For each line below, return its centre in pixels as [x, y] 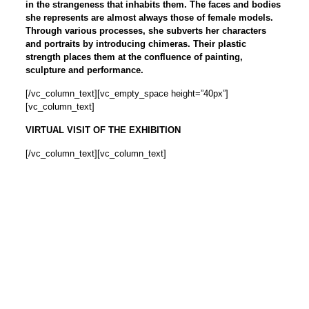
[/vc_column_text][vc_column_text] [96, 154]
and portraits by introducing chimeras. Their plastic [136, 44]
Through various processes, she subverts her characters [146, 31]
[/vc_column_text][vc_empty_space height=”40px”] [127, 94]
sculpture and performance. [84, 70]
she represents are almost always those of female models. [149, 18]
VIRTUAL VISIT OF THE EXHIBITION [103, 130]
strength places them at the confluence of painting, [134, 57]
